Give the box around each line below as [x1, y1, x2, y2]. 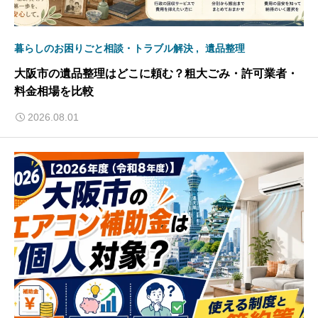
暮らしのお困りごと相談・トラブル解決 [14, 42, 193, 54]
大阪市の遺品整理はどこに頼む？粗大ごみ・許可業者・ [14, 67, 298, 79]
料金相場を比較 [14, 84, 94, 97]
